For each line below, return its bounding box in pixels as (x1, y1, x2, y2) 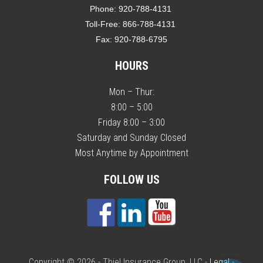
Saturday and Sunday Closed (77, 131, 186, 143)
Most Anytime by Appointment (75, 147, 188, 159)
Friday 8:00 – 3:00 (98, 116, 165, 128)
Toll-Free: (85, 19, 123, 29)
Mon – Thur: (109, 86, 154, 97)
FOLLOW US (103, 172, 160, 187)
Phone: (89, 4, 119, 14)
